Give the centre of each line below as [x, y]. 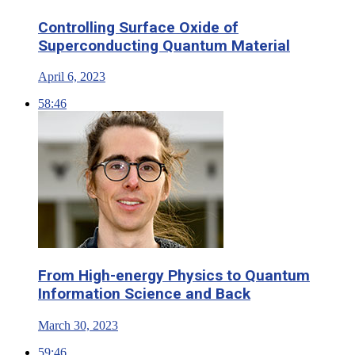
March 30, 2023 [78, 325]
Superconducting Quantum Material [164, 46]
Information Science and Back [144, 294]
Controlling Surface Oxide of [138, 28]
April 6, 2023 [72, 77]
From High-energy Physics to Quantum [174, 276]
